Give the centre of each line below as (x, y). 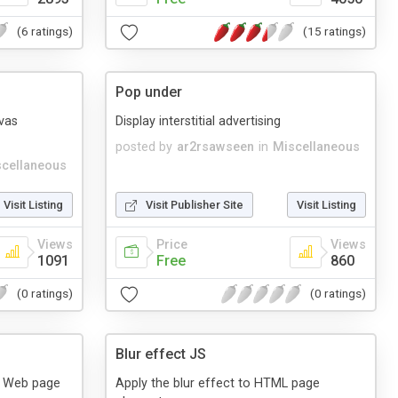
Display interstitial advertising (198, 121)
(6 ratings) (45, 32)
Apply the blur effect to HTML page (218, 383)
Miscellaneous (316, 147)
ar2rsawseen (215, 147)
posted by (144, 147)
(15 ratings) (334, 32)
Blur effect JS (161, 354)
